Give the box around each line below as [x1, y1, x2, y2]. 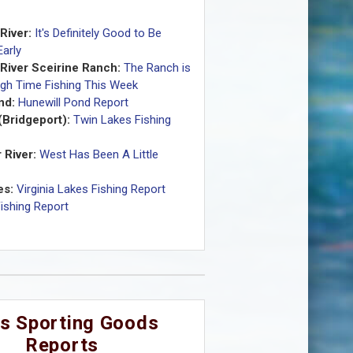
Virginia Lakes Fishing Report [16, 182, 165, 197]
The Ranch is [123, 61, 191, 76]
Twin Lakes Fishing [72, 113, 171, 128]
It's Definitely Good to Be [34, 26, 162, 41]
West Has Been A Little [39, 147, 158, 162]
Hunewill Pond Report [17, 95, 128, 110]
